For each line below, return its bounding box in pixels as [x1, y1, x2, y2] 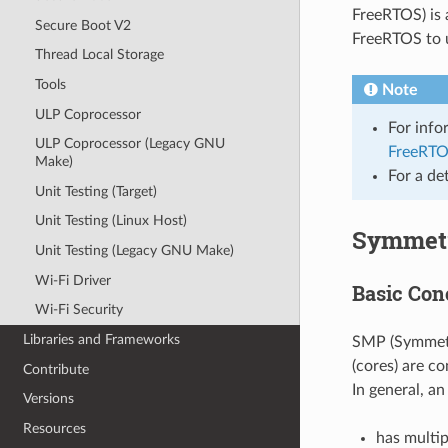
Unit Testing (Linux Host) [34, 213, 187, 229]
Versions [23, 391, 75, 407]
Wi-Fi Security [34, 302, 123, 318]
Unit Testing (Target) [34, 183, 157, 199]
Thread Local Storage [34, 47, 164, 63]
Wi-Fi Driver [34, 272, 111, 288]
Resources [23, 420, 87, 436]
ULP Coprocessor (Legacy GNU [34, 136, 225, 152]
